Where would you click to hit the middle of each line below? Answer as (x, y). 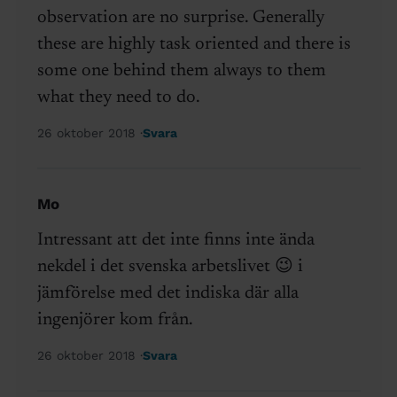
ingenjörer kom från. (115, 320)
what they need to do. (118, 98)
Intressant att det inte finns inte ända (175, 241)
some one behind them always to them (181, 71)
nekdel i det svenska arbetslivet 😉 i (170, 267)
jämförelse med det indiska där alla (167, 294)
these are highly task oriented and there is (194, 45)
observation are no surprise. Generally (180, 18)
